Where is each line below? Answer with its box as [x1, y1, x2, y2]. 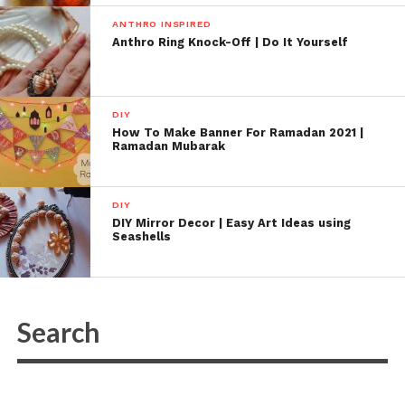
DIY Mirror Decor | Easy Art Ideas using [112, 215, 352, 230]
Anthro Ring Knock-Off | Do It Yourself [112, 34, 349, 49]
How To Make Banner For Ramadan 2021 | [112, 125, 364, 139]
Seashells [112, 229, 172, 243]
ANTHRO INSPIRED [112, 17, 212, 30]
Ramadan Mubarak [112, 138, 226, 153]
